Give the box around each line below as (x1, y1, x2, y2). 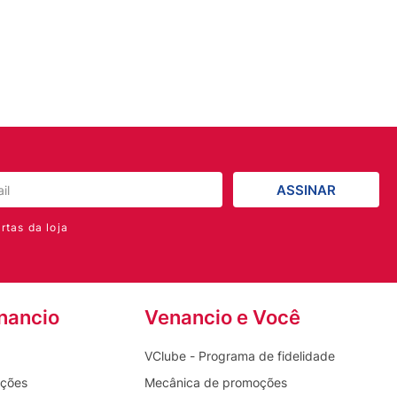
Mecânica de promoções (144, 375, 287, 391)
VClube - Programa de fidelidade (144, 348, 335, 364)
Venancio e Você (144, 306, 300, 330)
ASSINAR (276, 181, 336, 198)
